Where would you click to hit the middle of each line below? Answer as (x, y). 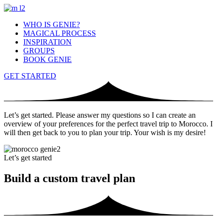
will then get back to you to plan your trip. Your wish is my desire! (105, 133)
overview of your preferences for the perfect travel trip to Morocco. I (108, 124)
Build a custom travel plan (70, 178)
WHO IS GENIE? (52, 24)
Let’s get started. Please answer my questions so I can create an (100, 115)
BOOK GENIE (47, 59)
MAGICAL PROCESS (60, 33)
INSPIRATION (47, 42)
